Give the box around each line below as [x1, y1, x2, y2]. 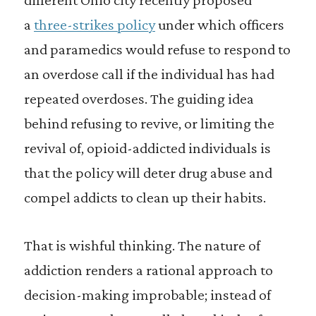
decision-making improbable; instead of [23, 286, 271, 303]
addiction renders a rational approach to [23, 261, 273, 279]
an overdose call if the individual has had [23, 65, 274, 83]
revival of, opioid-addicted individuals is [23, 139, 271, 157]
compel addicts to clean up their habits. [23, 188, 266, 206]
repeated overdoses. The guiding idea [23, 90, 254, 107]
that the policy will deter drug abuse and [23, 164, 272, 181]
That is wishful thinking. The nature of [23, 236, 260, 254]
